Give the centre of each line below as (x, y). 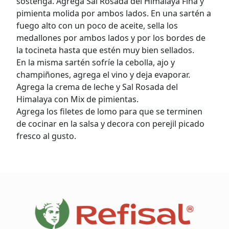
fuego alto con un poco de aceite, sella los (97, 26)
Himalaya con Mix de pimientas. (77, 99)
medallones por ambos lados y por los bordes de (111, 38)
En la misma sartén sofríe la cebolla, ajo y (96, 62)
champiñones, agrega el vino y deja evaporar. (103, 75)
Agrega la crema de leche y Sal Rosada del (97, 87)
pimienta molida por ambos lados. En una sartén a (114, 13)
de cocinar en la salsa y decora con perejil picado (110, 124)
